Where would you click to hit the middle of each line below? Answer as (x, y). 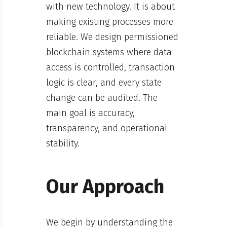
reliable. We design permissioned (112, 37)
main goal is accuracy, (91, 113)
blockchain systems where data (109, 52)
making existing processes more (110, 22)
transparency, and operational (107, 128)
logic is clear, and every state (104, 82)
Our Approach (105, 186)
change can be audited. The (102, 98)
